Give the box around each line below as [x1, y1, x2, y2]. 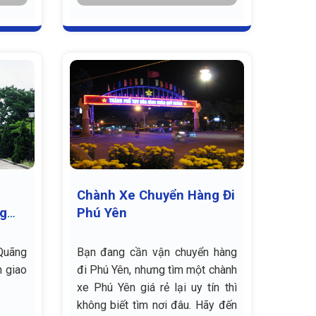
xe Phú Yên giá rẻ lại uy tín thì [76, 280, 237, 294]
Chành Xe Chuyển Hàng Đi [76, 187, 235, 203]
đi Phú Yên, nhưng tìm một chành [76, 262, 237, 276]
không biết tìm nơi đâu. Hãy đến [76, 298, 237, 312]
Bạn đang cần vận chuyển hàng [76, 245, 237, 259]
